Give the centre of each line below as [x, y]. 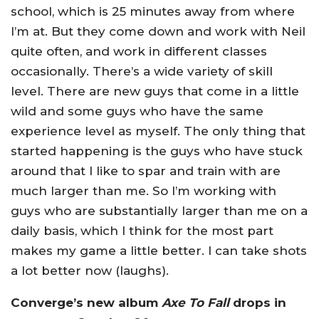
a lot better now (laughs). [90, 270]
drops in [258, 302]
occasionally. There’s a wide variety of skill [142, 71]
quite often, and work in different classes [139, 51]
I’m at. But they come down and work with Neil [158, 31]
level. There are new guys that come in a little [155, 91]
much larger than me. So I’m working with [143, 190]
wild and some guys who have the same [137, 111]
